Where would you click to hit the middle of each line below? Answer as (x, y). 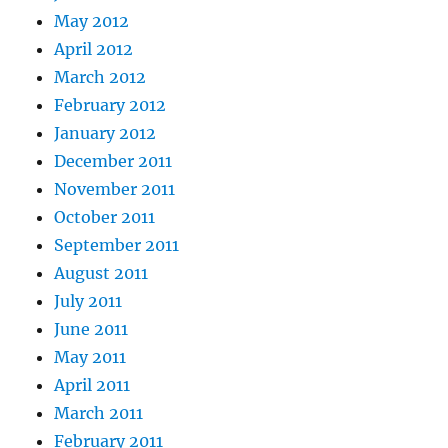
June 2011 (91, 329)
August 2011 (101, 273)
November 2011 (115, 189)
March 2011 (99, 413)
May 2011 (90, 357)
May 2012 (92, 21)
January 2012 (105, 133)
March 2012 (100, 77)
